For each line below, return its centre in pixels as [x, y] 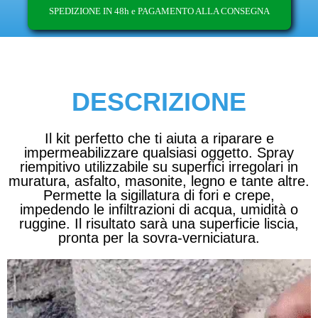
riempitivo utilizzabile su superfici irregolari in [159, 167]
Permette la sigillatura [111, 195]
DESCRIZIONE [159, 102]
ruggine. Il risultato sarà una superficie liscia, [159, 224]
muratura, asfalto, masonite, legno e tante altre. [159, 181]
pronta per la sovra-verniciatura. [159, 238]
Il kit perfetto [86, 138]
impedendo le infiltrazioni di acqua [126, 209]
